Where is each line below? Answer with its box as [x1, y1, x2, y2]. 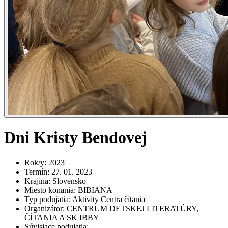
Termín [24, 167, 47, 176]
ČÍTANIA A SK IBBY [24, 213, 99, 222]
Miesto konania [24, 185, 74, 194]
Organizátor [24, 204, 63, 213]
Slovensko [52, 176, 86, 185]
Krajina [24, 176, 48, 185]
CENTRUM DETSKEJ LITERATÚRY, [67, 204, 198, 213]
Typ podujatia [24, 194, 69, 204]
